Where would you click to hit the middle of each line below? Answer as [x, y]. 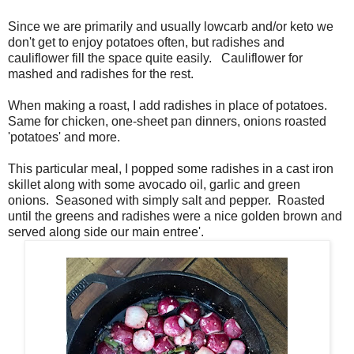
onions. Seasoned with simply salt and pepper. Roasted [166, 201]
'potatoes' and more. [64, 137]
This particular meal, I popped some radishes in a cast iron [171, 169]
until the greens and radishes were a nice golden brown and [175, 217]
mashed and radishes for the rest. [101, 74]
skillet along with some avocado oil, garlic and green [154, 185]
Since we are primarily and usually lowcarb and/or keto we [171, 27]
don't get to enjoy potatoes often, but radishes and [146, 43]
